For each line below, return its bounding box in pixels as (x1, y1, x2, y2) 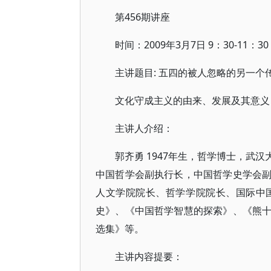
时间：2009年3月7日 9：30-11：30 (115, 38, 269, 51)
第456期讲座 (115, 10, 180, 24)
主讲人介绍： (115, 122, 173, 135)
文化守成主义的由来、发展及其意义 (115, 94, 270, 107)
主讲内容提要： (115, 250, 183, 263)
